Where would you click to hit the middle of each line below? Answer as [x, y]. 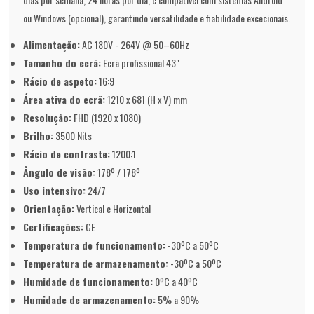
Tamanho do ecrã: [62, 63]
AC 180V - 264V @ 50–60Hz [135, 45]
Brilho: [39, 136]
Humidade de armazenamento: [90, 300]
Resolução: [48, 118]
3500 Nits [73, 136]
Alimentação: [52, 45]
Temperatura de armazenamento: [96, 264]
